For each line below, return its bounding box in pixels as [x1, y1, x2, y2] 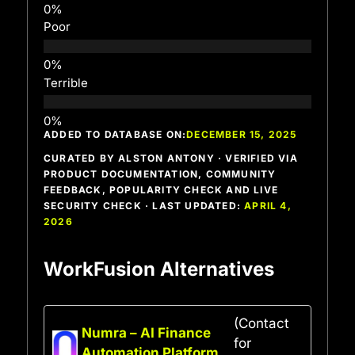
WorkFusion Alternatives [44, 257, 274, 281]
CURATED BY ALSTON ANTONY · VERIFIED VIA [44, 151, 298, 164]
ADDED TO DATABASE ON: [44, 128, 187, 140]
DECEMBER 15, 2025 [186, 128, 297, 140]
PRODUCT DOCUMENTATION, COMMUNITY [44, 167, 277, 180]
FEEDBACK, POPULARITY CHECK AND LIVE [44, 183, 278, 196]
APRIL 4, [244, 199, 292, 212]
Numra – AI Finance [82, 325, 211, 342]
